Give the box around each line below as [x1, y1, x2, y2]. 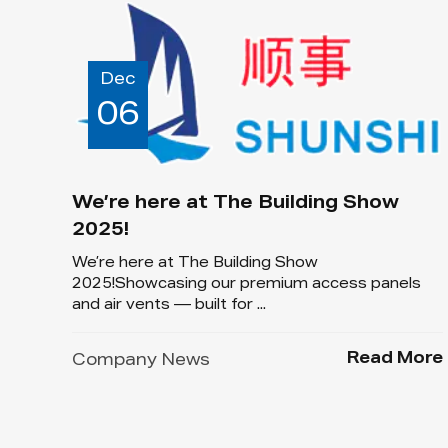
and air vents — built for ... [72, 299, 266, 314]
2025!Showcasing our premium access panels [72, 278, 421, 293]
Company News [72, 354, 210, 371]
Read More [347, 352, 444, 369]
